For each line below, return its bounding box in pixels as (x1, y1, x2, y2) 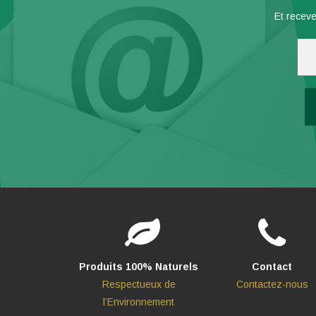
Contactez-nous (236, 279, 308, 290)
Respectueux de (102, 279, 176, 290)
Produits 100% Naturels (79, 261, 199, 272)
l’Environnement (103, 296, 175, 308)
